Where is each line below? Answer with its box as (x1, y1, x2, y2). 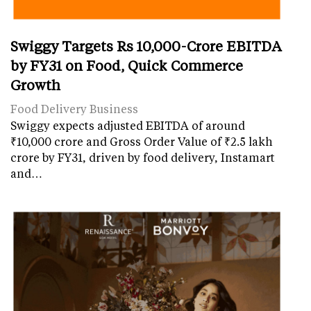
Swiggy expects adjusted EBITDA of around (10, 117, 245, 133)
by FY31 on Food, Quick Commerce (10, 56, 243, 74)
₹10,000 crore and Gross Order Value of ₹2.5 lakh (10, 133, 273, 149)
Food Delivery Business (10, 101, 138, 116)
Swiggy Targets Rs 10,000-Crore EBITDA (10, 36, 282, 55)
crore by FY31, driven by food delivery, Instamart (10, 149, 275, 165)
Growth (10, 75, 60, 94)
